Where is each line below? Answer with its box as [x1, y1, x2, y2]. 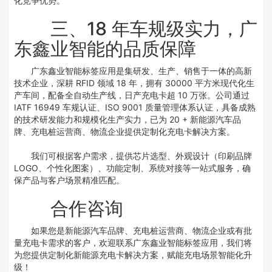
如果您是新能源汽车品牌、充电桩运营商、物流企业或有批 [31, 225, 253, 236]
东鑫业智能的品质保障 [14, 37, 197, 59]
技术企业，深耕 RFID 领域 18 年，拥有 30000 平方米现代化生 [14, 77, 255, 88]
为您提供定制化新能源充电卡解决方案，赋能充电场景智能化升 [14, 249, 253, 260]
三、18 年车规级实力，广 [50, 17, 258, 39]
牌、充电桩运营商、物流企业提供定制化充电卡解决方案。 [14, 126, 236, 137]
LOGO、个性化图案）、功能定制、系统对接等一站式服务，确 [14, 162, 251, 173]
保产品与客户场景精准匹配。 [14, 174, 125, 185]
